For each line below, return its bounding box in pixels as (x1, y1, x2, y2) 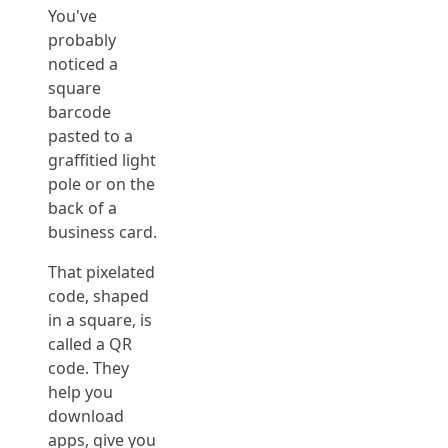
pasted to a (48, 125, 133, 147)
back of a (48, 197, 117, 219)
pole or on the (48, 173, 155, 195)
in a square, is (48, 309, 152, 331)
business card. (48, 221, 157, 243)
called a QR (48, 333, 132, 355)
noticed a (48, 53, 118, 75)
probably (48, 29, 116, 51)
